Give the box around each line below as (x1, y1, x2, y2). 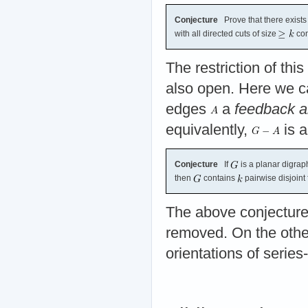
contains (201, 173, 237, 183)
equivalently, (166, 121, 252, 138)
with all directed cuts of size (175, 28, 278, 38)
